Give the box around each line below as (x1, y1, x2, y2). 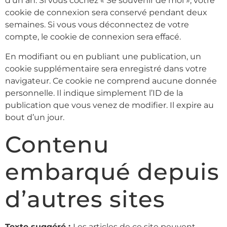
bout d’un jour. (5, 112, 64, 122)
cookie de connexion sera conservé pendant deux (5, 8, 207, 18)
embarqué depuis (5, 158, 219, 186)
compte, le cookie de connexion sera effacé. (5, 32, 181, 42)
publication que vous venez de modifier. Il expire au (5, 100, 214, 110)
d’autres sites (5, 185, 165, 213)
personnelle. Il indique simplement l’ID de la (5, 88, 183, 98)
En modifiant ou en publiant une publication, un (5, 51, 201, 61)
